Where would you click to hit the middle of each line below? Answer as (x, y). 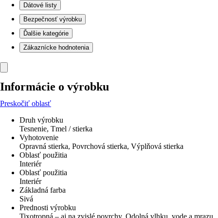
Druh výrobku (41, 120)
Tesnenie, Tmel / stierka (56, 129)
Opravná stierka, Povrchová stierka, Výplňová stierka (101, 146)
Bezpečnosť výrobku (53, 19)
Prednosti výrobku (48, 208)
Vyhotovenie (39, 137)
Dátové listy (40, 5)
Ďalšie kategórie (46, 33)
